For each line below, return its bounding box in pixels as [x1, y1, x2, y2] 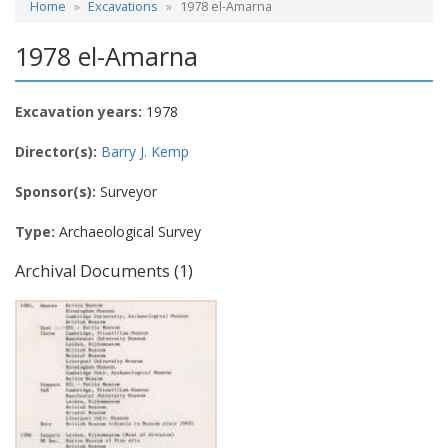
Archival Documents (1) [15, 259, 193, 282]
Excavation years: [15, 101, 142, 121]
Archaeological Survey [55, 221, 201, 241]
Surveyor [96, 181, 157, 201]
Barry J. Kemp [101, 141, 189, 161]
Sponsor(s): [15, 181, 96, 201]
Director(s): [15, 141, 97, 161]
